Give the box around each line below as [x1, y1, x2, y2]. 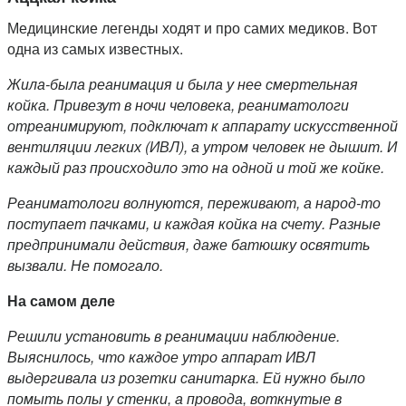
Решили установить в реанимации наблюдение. [7, 325, 340, 347]
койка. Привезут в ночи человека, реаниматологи [7, 94, 349, 116]
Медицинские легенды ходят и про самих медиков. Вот [7, 17, 377, 39]
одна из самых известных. [7, 38, 183, 60]
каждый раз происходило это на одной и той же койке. [7, 157, 384, 179]
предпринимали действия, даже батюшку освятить [7, 234, 370, 256]
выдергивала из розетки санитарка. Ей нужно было [7, 367, 365, 389]
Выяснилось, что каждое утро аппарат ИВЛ [7, 346, 315, 368]
